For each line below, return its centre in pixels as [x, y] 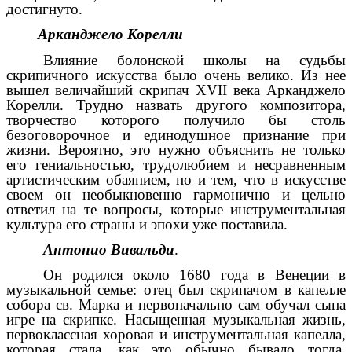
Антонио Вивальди [109, 249]
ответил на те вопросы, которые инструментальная [176, 209]
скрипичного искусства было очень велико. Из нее [176, 75]
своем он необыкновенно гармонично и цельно [176, 194]
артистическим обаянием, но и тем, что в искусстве [176, 179]
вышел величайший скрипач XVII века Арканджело [176, 90]
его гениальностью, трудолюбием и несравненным [176, 164]
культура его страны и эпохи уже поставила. [147, 224]
